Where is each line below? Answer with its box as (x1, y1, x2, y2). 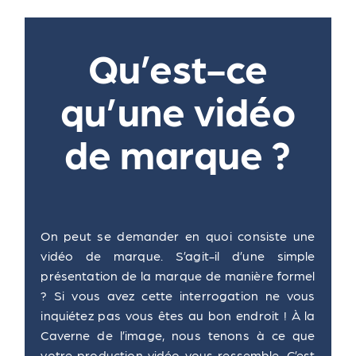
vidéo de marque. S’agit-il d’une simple (41, 248, 315, 263)
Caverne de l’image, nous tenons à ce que (41, 327, 315, 342)
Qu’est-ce (87, 43, 268, 91)
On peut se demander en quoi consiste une (41, 228, 315, 243)
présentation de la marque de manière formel (41, 268, 315, 283)
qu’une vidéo (60, 86, 296, 133)
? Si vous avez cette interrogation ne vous (41, 288, 315, 303)
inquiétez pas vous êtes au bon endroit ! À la (41, 308, 315, 323)
